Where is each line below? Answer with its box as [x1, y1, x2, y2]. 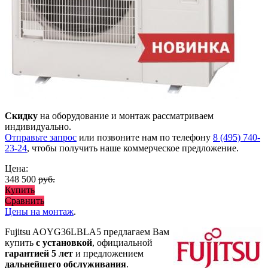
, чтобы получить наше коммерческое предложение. [27, 143, 239, 154]
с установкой [36, 237, 92, 248]
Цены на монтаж [5, 206, 74, 217]
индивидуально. [5, 121, 71, 132]
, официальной [92, 237, 153, 248]
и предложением [73, 248, 144, 259]
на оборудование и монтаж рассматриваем [38, 111, 214, 121]
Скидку [5, 111, 38, 121]
